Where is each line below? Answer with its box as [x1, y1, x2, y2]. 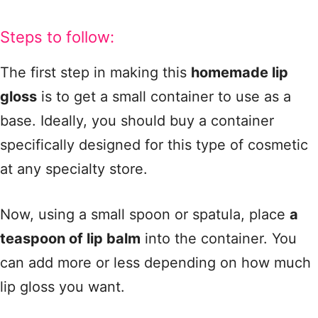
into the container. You [141, 230, 297, 247]
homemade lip [191, 64, 288, 81]
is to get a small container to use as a [37, 88, 291, 105]
